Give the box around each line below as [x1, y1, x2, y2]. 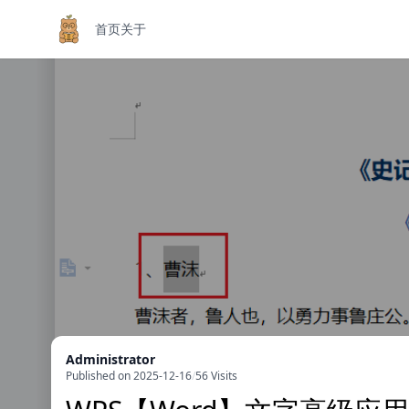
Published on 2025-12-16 [66, 368, 192, 383]
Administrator [66, 351, 155, 368]
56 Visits [195, 368, 237, 383]
